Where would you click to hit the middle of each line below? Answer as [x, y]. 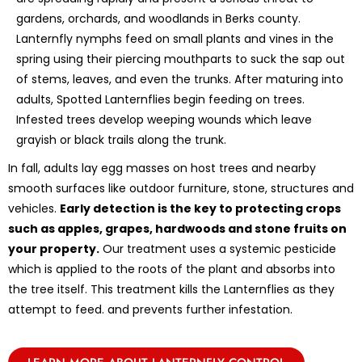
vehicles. [34, 208]
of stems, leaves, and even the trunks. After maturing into [180, 79]
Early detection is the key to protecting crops [200, 208]
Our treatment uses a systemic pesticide [218, 248]
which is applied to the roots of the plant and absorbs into [172, 269]
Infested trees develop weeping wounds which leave [164, 119]
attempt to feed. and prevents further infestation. [150, 309]
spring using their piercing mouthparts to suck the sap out [181, 59]
